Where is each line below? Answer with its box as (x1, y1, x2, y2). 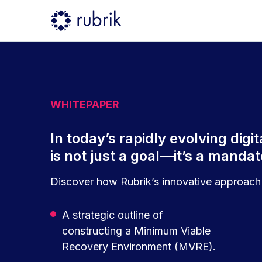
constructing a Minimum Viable (62, 225, 211, 237)
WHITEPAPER (50, 98, 122, 111)
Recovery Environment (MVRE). (62, 240, 216, 253)
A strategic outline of (62, 209, 163, 221)
